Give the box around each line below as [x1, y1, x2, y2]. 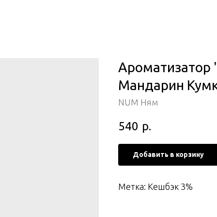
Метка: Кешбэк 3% [118, 181, 193, 191]
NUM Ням [118, 97, 158, 107]
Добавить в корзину [133, 150, 204, 158]
